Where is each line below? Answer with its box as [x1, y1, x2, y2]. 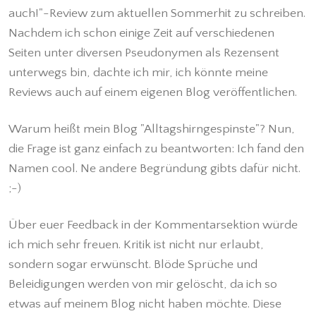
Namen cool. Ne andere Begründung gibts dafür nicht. [8, 161, 301, 176]
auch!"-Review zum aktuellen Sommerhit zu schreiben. [8, 6, 306, 20]
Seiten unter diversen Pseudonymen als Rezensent [8, 45, 280, 60]
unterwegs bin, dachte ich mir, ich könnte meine [8, 65, 269, 80]
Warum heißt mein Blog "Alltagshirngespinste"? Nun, [8, 121, 296, 136]
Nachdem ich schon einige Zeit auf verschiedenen [8, 25, 275, 40]
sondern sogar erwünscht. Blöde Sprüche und [8, 257, 258, 272]
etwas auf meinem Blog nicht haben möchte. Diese [8, 296, 282, 311]
